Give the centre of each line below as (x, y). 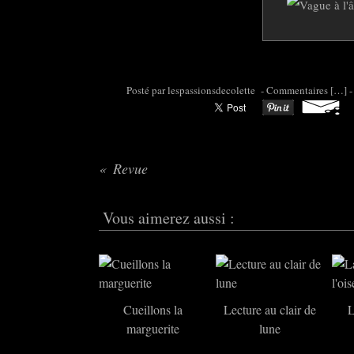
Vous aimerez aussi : (169, 218)
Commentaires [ (300, 90)
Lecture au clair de (269, 309)
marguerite (153, 328)
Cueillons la (153, 309)
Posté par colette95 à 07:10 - (204, 90)
